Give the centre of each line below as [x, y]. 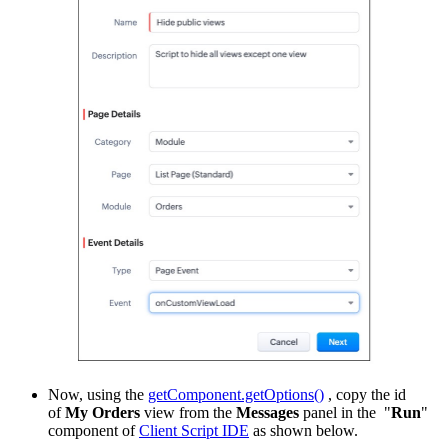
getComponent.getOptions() [236, 394]
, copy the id [365, 394]
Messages [267, 412]
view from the [188, 412]
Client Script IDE [194, 430]
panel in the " [345, 412]
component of [93, 430]
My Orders [102, 412]
